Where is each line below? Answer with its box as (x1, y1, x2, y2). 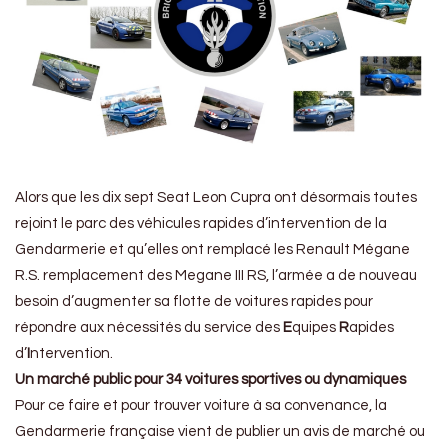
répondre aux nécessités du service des (15, 320, 283, 336)
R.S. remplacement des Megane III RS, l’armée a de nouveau (15, 268, 417, 284)
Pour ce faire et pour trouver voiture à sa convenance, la (15, 398, 387, 414)
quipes (292, 320, 339, 336)
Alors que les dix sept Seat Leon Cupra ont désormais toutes (15, 190, 417, 206)
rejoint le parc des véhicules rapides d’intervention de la (15, 216, 387, 232)
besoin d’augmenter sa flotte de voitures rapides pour (15, 294, 373, 310)
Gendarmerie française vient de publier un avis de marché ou (15, 424, 425, 440)
